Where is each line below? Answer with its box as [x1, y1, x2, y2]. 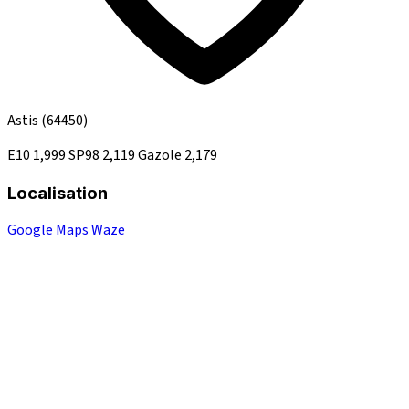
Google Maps [7, 220, 89, 241]
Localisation [7, 182, 108, 204]
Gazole [138, 144, 184, 165]
